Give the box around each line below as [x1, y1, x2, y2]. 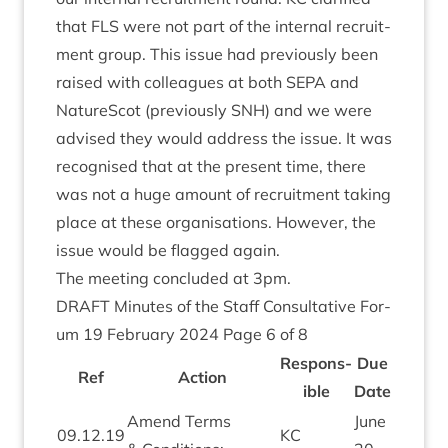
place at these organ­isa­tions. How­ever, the [56, 212, 376, 232]
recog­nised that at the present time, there [56, 156, 366, 176]
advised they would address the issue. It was [56, 128, 392, 148]
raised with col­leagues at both [56, 72, 286, 92]
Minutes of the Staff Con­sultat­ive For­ [110, 296, 391, 316]
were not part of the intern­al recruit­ [119, 16, 391, 36]
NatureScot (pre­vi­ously [56, 100, 231, 120]
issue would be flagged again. [56, 240, 280, 260]
